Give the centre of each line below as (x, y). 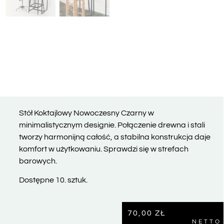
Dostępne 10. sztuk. (53, 180)
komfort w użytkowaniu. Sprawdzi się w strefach (104, 149)
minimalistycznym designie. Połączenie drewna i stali (112, 125)
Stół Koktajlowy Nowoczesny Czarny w (87, 113)
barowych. (38, 161)
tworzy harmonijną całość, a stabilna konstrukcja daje (115, 137)
